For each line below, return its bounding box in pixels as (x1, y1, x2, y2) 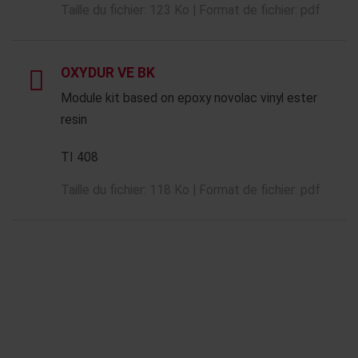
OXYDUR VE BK (61, 65, 155, 81)
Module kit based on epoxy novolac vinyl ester (61, 90, 317, 105)
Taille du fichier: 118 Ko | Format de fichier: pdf (61, 182, 320, 197)
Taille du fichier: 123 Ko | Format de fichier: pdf (61, 2, 320, 18)
